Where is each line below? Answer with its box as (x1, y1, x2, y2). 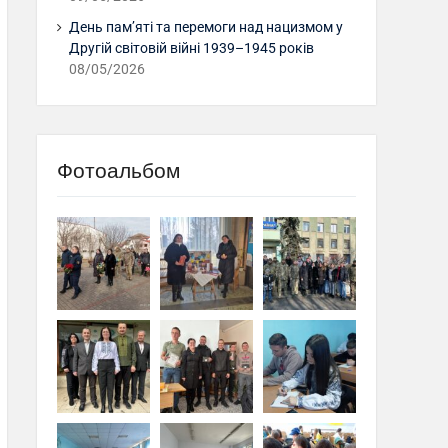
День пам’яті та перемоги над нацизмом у (69, 18, 343, 35)
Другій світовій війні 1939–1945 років (69, 39, 314, 56)
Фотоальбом (57, 158, 180, 182)
